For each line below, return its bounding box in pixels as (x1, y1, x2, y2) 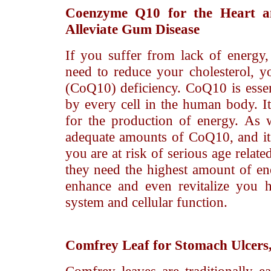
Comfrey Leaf (65, 237, 149, 253)
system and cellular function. (65, 194, 227, 210)
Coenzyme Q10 (65, 5, 161, 21)
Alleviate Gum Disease (65, 21, 200, 37)
